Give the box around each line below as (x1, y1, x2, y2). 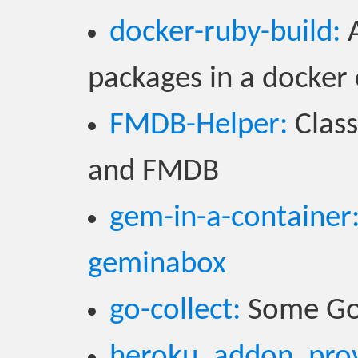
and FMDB (88, 157, 219, 188)
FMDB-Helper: (109, 110, 288, 141)
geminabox (88, 249, 226, 280)
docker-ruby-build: (109, 18, 340, 49)
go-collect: (109, 296, 241, 327)
